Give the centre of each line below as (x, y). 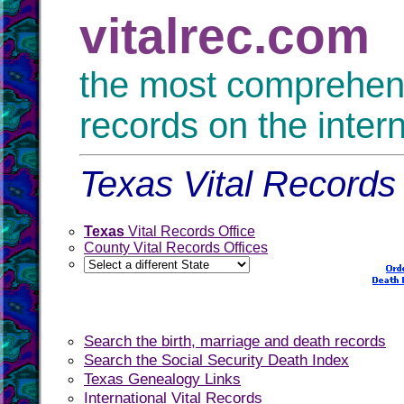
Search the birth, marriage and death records (235, 341)
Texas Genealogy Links (162, 379)
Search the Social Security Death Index (216, 360)
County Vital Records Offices (176, 248)
